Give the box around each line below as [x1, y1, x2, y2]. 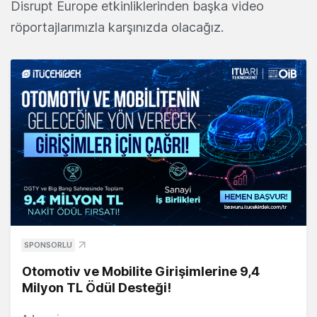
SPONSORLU [24, 240, 72, 250]
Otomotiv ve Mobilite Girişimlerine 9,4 [22, 264, 260, 279]
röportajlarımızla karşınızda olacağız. [11, 20, 224, 35]
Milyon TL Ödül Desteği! [22, 280, 171, 296]
